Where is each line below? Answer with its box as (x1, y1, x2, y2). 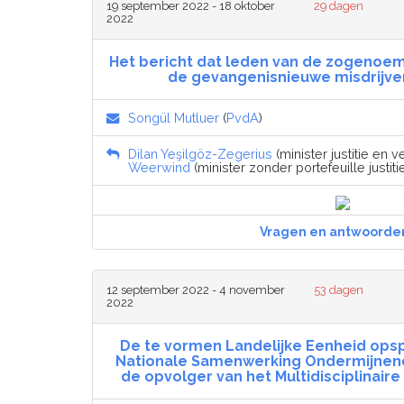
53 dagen (314, 283, 364, 298)
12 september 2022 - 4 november (106, 283, 285, 298)
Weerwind (128, 160, 190, 176)
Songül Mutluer (128, 110, 219, 126)
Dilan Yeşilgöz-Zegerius (128, 146, 272, 162)
